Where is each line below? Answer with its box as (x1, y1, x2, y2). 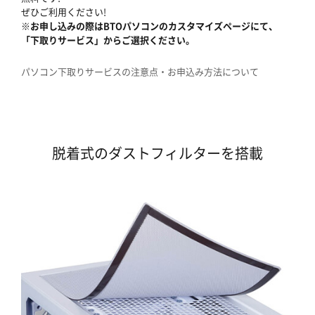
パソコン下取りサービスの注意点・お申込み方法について (21, 64, 259, 78)
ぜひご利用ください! (21, 4, 106, 18)
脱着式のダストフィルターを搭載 (52, 142, 263, 163)
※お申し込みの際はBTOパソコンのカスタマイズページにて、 (21, 18, 278, 32)
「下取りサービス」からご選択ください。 (21, 32, 195, 46)
